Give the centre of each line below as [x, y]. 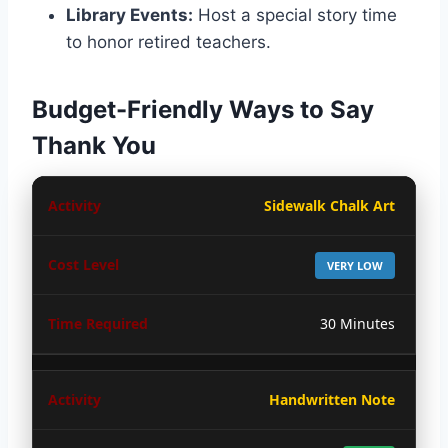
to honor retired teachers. [168, 41]
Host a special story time [295, 14]
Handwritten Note [332, 399]
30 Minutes [357, 323]
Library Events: [129, 14]
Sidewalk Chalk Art [329, 205]
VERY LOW [355, 265]
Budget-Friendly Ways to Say [203, 109]
